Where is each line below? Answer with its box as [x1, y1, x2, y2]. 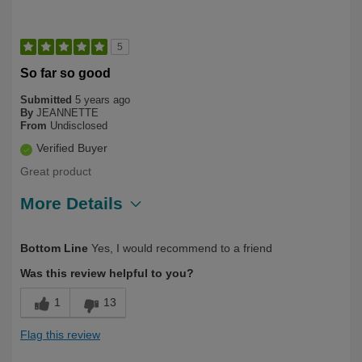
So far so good [20, 66, 111, 81]
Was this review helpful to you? [20, 267, 194, 280]
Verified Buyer [36, 141, 107, 155]
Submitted [20, 94, 75, 107]
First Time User [129, 230, 208, 244]
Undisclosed [50, 120, 107, 133]
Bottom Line [20, 242, 88, 255]
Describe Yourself [20, 230, 117, 244]
